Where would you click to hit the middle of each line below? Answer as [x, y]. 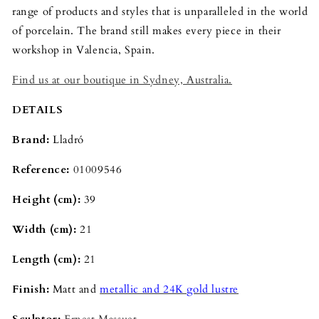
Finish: [32, 289]
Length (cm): [48, 260]
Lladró [68, 140]
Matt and [76, 289]
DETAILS [38, 110]
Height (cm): [48, 200]
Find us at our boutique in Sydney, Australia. [122, 80]
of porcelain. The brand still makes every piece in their [147, 31]
